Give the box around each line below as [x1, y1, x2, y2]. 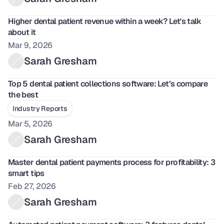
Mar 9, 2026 [8, 40, 53, 50]
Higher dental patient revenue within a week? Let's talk [8, 16, 201, 26]
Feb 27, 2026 [8, 181, 56, 191]
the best [8, 89, 38, 100]
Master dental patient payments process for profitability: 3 [8, 157, 215, 167]
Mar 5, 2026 [8, 118, 53, 129]
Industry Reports [12, 104, 67, 113]
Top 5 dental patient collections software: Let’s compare [8, 78, 208, 89]
